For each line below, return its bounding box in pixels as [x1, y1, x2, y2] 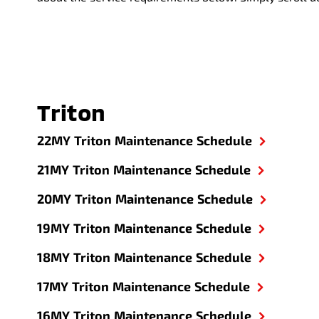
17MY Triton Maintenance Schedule [37, 278, 251, 294]
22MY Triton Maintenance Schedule [37, 132, 253, 148]
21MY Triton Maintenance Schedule [37, 162, 251, 177]
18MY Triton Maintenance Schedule [37, 249, 252, 265]
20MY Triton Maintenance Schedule [37, 191, 253, 206]
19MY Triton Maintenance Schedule [37, 220, 252, 236]
